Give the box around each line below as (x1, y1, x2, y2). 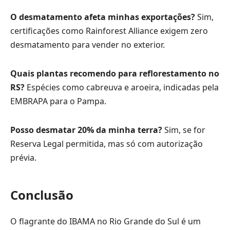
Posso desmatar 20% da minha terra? (10, 124, 162, 136)
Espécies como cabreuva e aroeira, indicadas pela (25, 81, 219, 93)
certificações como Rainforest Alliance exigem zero (10, 25, 208, 37)
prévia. (10, 151, 36, 163)
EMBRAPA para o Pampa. (10, 95, 106, 107)
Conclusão (10, 186, 73, 203)
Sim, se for (162, 124, 205, 136)
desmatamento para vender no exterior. (10, 39, 165, 51)
